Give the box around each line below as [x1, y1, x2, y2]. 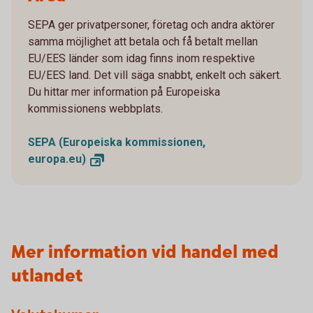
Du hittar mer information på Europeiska [28, 85, 220, 99]
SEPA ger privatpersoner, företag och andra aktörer [28, 18, 275, 32]
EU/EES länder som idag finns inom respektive [28, 52, 255, 66]
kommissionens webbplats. [28, 102, 163, 116]
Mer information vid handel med [11, 240, 279, 265]
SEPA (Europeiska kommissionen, [28, 136, 205, 150]
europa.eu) [28, 152, 86, 166]
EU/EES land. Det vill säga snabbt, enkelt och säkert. [28, 68, 282, 82]
